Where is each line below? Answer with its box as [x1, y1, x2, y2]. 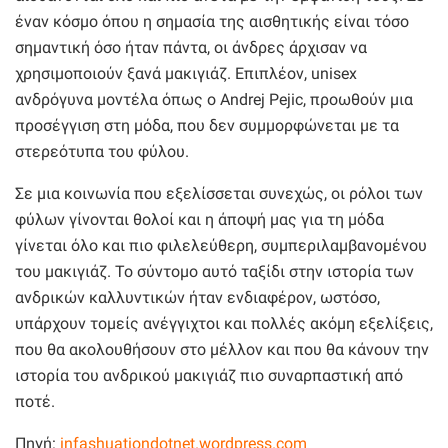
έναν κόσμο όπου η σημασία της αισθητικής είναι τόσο [15, 11, 409, 31]
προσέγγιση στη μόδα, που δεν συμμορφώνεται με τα [15, 115, 399, 135]
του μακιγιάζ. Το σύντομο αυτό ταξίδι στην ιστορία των [15, 261, 414, 281]
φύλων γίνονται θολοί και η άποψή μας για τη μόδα [15, 209, 384, 229]
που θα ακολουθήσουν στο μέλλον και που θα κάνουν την [15, 339, 429, 359]
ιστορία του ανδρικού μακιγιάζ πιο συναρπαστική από [15, 365, 403, 385]
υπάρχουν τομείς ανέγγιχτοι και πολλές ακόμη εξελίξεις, [15, 313, 433, 333]
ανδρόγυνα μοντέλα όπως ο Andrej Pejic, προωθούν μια [15, 89, 413, 109]
